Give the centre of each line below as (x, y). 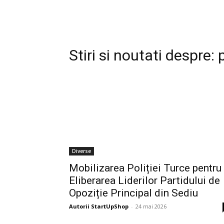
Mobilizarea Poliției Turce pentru (145, 168)
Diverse (81, 151)
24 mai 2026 (151, 206)
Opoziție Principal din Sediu (133, 193)
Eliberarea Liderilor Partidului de (144, 180)
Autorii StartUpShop (99, 206)
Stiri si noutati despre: (143, 55)
